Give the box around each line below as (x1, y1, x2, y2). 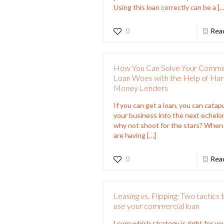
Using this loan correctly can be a (113, 2, 216, 11)
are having (113, 130, 146, 139)
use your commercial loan (113, 200, 200, 210)
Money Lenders (113, 82, 168, 92)
